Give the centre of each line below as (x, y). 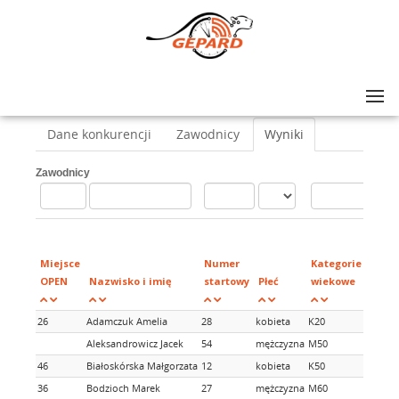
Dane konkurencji (99, 134)
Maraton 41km (304, 91)
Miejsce (60, 263)
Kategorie (336, 263)
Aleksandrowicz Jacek (135, 343)
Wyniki (284, 134)
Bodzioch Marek (123, 388)
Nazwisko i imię (130, 281)
